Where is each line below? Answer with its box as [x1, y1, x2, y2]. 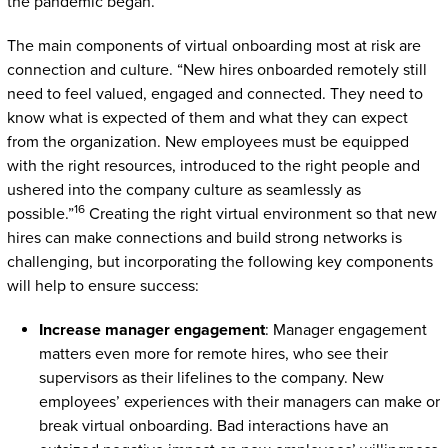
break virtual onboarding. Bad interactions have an [38, 415, 389, 436]
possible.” [6, 203, 74, 224]
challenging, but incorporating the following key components [6, 251, 433, 272]
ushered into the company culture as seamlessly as [6, 179, 361, 200]
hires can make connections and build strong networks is [6, 227, 402, 248]
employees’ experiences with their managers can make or [38, 391, 440, 412]
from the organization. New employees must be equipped [6, 131, 409, 152]
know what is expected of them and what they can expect [6, 107, 408, 128]
